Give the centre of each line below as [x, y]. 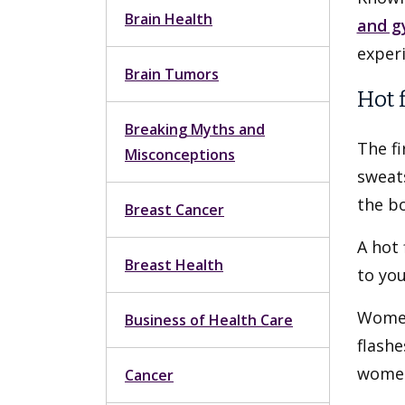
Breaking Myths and [195, 129]
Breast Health [174, 265]
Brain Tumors [172, 74]
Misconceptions [180, 155]
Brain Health [169, 19]
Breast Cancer [174, 210]
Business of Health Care [209, 320]
